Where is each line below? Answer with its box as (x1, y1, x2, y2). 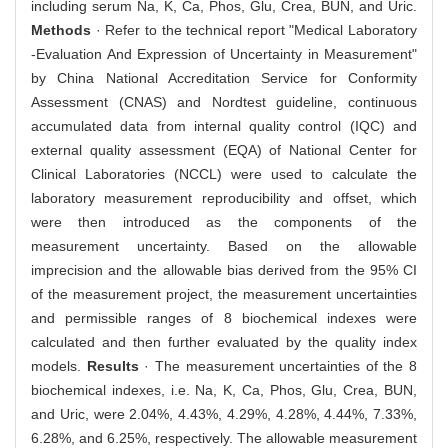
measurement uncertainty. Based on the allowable (31, 237, 417, 254)
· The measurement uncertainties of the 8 (138, 357, 417, 374)
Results (86, 357, 139, 374)
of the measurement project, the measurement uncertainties (31, 285, 417, 302)
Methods (31, 21, 91, 38)
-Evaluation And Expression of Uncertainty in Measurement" (31, 45, 417, 62)
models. (31, 357, 87, 374)
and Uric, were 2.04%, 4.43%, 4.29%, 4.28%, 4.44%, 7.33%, (31, 405, 417, 422)
